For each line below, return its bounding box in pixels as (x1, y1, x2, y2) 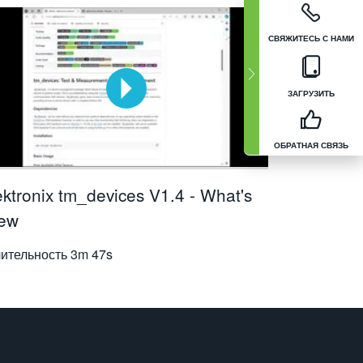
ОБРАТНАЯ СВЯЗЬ (274, 139, 348, 151)
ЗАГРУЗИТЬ (288, 87, 335, 99)
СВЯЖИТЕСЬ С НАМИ (268, 32, 354, 44)
